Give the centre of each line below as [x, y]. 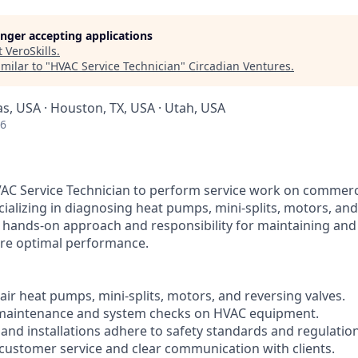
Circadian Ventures [240, 66]
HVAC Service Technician [115, 66]
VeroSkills [31, 51]
